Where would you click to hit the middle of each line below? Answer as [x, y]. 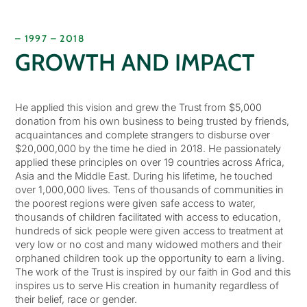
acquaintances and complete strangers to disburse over [142, 135]
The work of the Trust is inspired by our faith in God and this [152, 272]
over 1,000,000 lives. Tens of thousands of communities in [149, 190]
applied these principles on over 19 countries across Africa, [149, 162]
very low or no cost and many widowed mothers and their [148, 245]
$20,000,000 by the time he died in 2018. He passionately [148, 149]
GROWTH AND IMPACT [135, 63]
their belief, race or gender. [76, 299]
